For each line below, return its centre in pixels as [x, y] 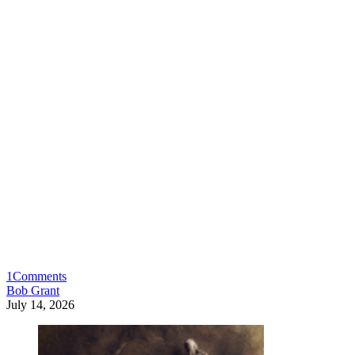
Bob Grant [33, 290]
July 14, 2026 [40, 304]
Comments [40, 276]
